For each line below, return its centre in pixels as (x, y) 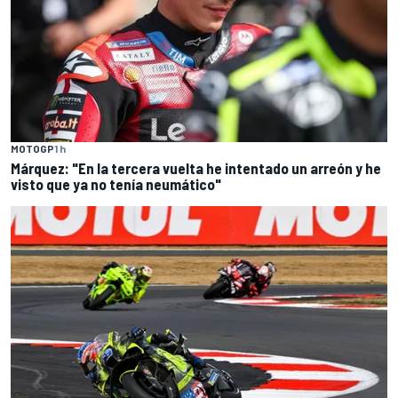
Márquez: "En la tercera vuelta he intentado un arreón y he (196, 168)
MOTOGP (32, 149)
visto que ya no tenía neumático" (116, 184)
